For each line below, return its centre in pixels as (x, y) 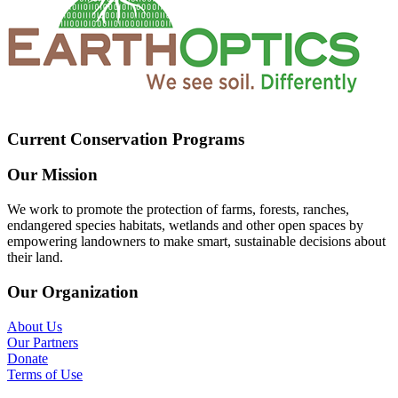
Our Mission (52, 175)
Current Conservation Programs (126, 139)
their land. (35, 258)
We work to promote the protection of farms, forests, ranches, (178, 210)
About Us (35, 326)
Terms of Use (45, 374)
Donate (28, 358)
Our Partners (43, 342)
